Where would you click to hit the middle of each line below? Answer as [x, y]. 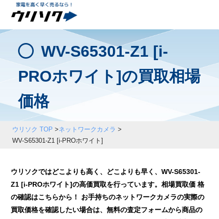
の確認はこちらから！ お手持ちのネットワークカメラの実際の [108, 197]
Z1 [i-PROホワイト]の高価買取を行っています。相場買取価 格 [108, 185]
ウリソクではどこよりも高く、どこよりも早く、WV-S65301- [106, 172]
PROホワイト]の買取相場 [109, 76]
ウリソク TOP [32, 129]
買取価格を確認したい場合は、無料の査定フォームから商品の [107, 210]
